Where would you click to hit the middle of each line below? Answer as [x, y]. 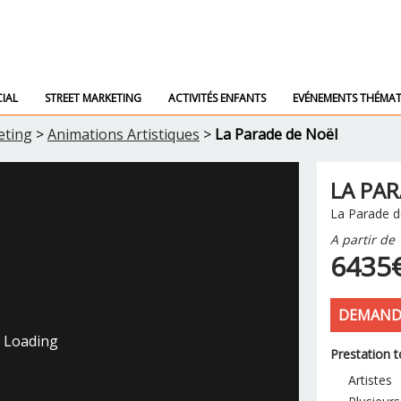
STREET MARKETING [93, 98]
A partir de [363, 239]
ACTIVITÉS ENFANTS [217, 98]
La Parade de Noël [276, 134]
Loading [30, 341]
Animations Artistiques [124, 134]
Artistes [370, 380]
